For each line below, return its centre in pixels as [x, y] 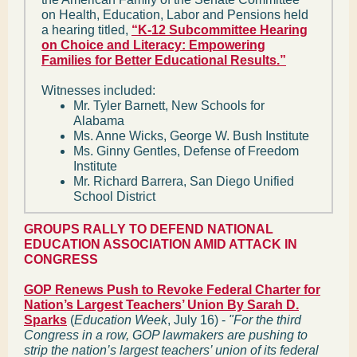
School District [114, 196]
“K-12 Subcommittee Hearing [220, 30]
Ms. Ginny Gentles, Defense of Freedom [186, 151]
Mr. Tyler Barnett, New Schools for [169, 106]
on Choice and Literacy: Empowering [153, 45]
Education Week [121, 320]
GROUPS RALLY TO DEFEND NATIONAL [149, 229]
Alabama [99, 121]
